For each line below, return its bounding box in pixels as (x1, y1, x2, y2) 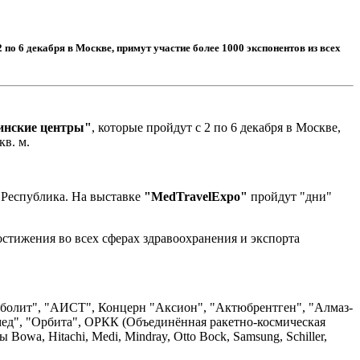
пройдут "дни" (247, 190, 332, 204)
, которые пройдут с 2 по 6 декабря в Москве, (92, 121, 341, 135)
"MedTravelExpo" (144, 190, 247, 204)
